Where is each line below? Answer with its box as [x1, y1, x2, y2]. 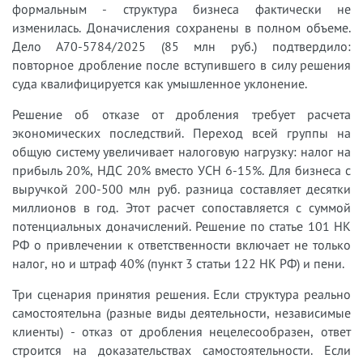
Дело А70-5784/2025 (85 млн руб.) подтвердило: [12, 37, 351, 54]
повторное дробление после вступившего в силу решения [12, 56, 351, 73]
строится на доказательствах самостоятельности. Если [12, 341, 351, 358]
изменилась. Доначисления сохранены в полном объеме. [12, 19, 351, 36]
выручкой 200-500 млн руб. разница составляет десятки [12, 180, 351, 197]
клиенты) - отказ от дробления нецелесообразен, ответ [12, 322, 351, 340]
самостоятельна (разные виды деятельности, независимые [12, 304, 351, 321]
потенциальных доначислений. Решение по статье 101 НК [12, 217, 351, 234]
